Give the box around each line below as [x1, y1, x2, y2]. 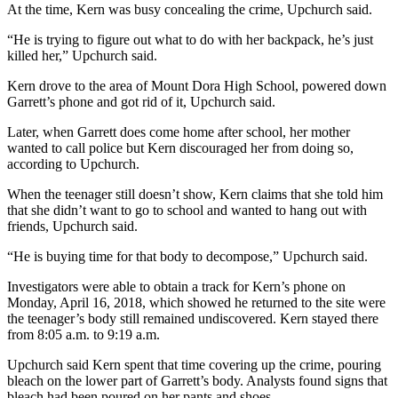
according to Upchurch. [7, 155, 139, 171]
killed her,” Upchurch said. [7, 47, 157, 63]
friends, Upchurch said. [7, 218, 138, 234]
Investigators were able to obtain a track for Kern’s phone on [7, 278, 346, 294]
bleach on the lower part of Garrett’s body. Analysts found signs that [7, 372, 387, 388]
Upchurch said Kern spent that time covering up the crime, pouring [7, 356, 381, 372]
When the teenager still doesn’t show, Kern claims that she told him [7, 186, 383, 202]
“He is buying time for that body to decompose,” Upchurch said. [7, 248, 368, 264]
